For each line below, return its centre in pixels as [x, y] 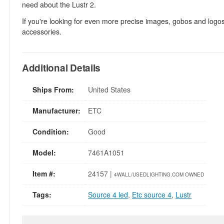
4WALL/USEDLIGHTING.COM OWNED [159, 174]
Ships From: [53, 89]
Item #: [44, 173]
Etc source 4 [152, 194]
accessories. [42, 31]
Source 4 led [108, 194]
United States [109, 89]
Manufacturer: [56, 110]
